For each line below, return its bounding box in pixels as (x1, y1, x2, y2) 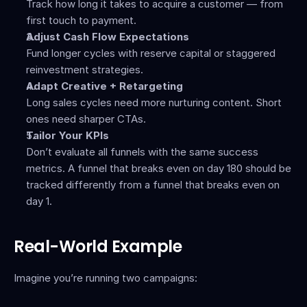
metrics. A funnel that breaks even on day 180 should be (26, 162, 291, 175)
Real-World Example (14, 235, 182, 258)
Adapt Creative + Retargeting (26, 79, 183, 93)
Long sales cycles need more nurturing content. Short (26, 96, 282, 109)
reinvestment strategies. (26, 63, 143, 76)
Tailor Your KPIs (26, 129, 109, 142)
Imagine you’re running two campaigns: (14, 271, 197, 284)
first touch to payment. (26, 14, 136, 27)
